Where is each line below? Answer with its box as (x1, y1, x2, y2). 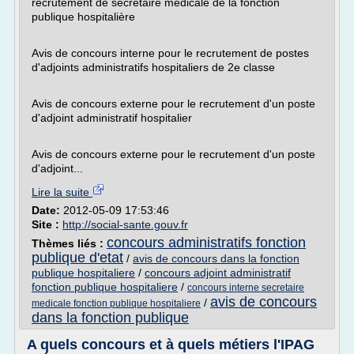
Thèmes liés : (32, 237, 107, 250)
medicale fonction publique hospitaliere (32, 298, 201, 309)
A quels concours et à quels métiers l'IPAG (27, 337, 314, 352)
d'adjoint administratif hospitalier (32, 111, 192, 124)
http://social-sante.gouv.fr (62, 218, 188, 231)
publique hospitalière (32, 10, 135, 23)
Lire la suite (32, 186, 92, 198)
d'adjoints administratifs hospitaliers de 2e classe (32, 61, 275, 73)
